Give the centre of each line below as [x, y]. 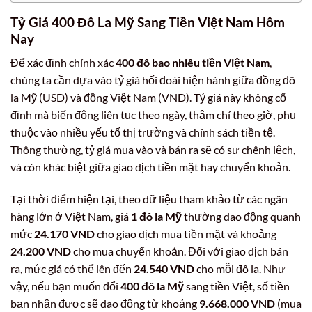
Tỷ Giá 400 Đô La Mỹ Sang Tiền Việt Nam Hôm [148, 22]
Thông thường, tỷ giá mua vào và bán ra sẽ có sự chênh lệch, [153, 150]
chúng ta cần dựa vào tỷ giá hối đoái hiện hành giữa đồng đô [153, 80]
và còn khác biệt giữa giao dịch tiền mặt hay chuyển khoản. [150, 167]
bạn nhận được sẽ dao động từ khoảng [105, 304]
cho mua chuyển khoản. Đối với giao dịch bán [180, 251]
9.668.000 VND [237, 304]
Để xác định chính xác [63, 63]
